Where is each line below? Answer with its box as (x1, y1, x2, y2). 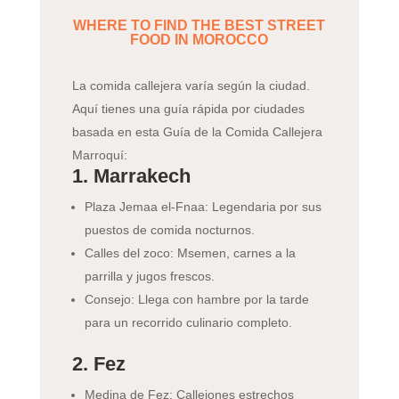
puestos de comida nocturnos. (84, 223, 255, 238)
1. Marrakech (71, 165, 191, 188)
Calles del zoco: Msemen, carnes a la (84, 246, 296, 261)
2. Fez (71, 353, 126, 376)
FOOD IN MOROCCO (130, 32, 269, 48)
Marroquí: (71, 148, 127, 163)
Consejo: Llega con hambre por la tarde (84, 292, 309, 307)
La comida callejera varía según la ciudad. (71, 78, 310, 94)
